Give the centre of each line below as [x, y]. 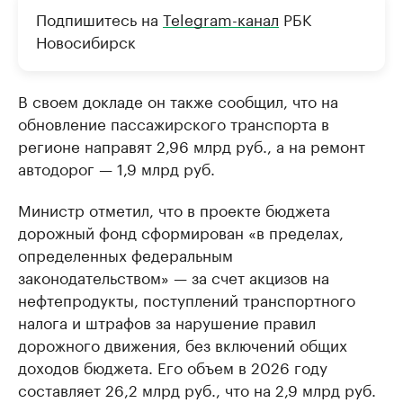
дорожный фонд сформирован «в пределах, [181, 231]
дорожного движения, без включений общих [183, 344]
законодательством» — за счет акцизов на [174, 276]
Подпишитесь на [99, 18]
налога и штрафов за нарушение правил [167, 321]
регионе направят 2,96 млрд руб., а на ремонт [192, 145]
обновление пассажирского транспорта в [174, 122]
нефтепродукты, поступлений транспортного [187, 299]
